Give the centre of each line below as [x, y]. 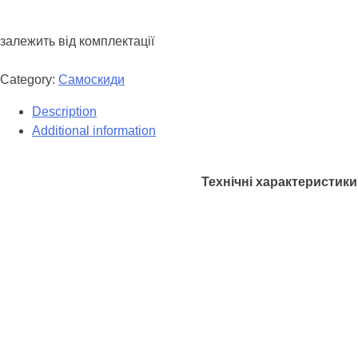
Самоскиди [91, 80]
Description [64, 112]
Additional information [94, 131]
